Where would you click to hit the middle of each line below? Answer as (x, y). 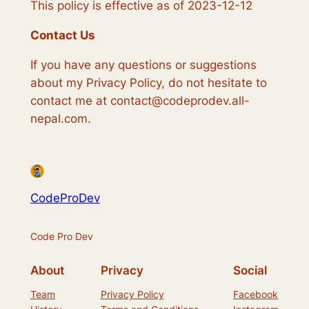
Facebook (256, 294)
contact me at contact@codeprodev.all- (140, 100)
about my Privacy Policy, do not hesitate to (148, 82)
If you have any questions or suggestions (143, 64)
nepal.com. (60, 118)
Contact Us (62, 36)
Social (250, 270)
